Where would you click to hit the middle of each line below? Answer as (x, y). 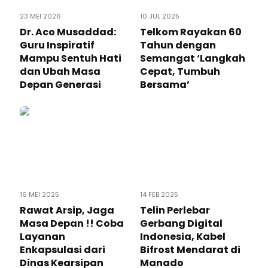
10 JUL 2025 (160, 16)
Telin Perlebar (175, 211)
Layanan (42, 237)
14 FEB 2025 (159, 195)
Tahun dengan (178, 45)
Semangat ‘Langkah (193, 59)
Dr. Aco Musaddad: (68, 32)
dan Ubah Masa (60, 72)
